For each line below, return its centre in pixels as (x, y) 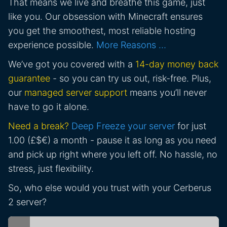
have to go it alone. (49, 107)
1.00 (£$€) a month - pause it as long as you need (112, 140)
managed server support (76, 93)
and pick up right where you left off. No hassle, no (113, 155)
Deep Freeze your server (123, 126)
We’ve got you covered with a (72, 64)
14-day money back (177, 64)
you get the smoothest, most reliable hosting (102, 31)
